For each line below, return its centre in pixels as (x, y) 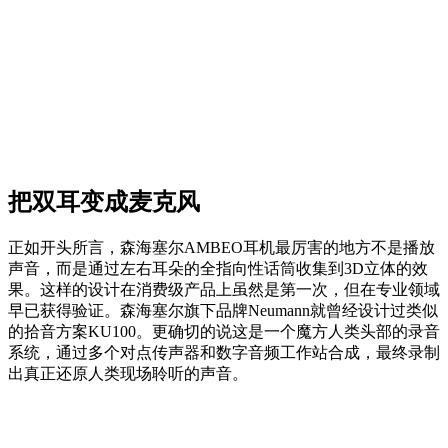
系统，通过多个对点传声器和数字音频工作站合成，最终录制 (224, 353)
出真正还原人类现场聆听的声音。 (128, 374)
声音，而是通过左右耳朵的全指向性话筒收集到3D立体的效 (218, 269)
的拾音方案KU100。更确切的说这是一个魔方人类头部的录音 (224, 332)
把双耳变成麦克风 (104, 202)
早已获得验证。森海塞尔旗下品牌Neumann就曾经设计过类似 (223, 311)
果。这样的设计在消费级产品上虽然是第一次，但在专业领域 (224, 290)
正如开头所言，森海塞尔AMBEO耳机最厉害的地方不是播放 (221, 248)
